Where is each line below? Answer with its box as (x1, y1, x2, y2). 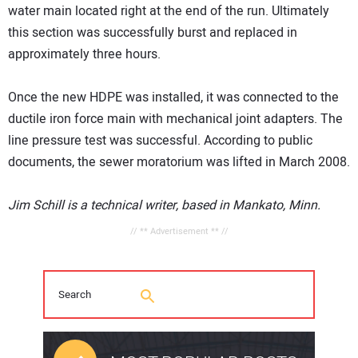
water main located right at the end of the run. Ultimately (8, 2, 329, 22)
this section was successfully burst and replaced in (8, 23, 297, 43)
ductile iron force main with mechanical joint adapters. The (8, 109, 343, 129)
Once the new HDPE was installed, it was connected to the (8, 88, 339, 108)
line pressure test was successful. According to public (8, 131, 312, 151)
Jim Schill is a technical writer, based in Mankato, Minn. (8, 196, 320, 216)
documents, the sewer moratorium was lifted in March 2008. (8, 153, 350, 173)
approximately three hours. (8, 45, 161, 65)
